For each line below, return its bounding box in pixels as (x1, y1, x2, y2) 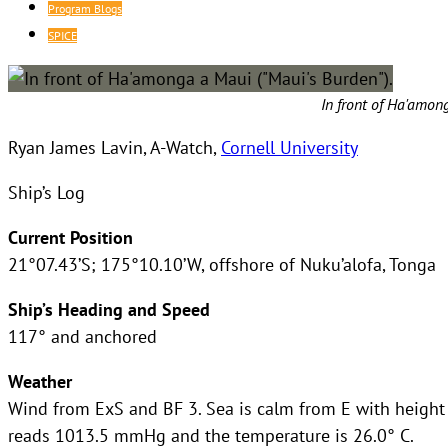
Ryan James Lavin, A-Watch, (8, 135, 221, 158)
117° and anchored (8, 324, 157, 347)
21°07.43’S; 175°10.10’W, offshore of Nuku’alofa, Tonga (8, 252, 436, 275)
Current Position (8, 225, 133, 249)
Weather (8, 369, 72, 393)
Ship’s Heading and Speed (8, 297, 210, 321)
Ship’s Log (8, 180, 85, 203)
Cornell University (221, 135, 358, 158)
